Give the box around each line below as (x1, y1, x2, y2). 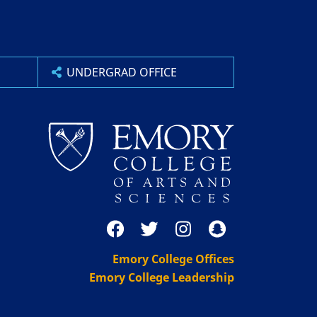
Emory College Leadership (89, 269, 234, 285)
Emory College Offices (113, 250, 234, 267)
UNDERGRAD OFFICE (66, 64, 177, 80)
